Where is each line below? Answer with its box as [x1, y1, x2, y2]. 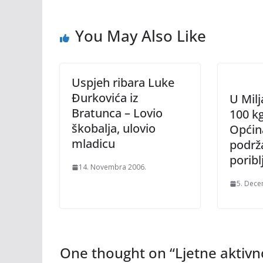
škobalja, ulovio [72, 120, 156, 136]
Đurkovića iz [72, 90, 138, 106]
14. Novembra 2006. [79, 162, 146, 172]
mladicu [72, 136, 115, 151]
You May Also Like [75, 25, 206, 46]
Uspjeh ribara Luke [72, 75, 174, 90]
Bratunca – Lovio [72, 105, 163, 121]
